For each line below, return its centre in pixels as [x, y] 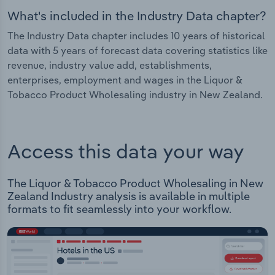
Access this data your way [126, 151]
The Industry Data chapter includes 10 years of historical [136, 36]
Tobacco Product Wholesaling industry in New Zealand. [135, 95]
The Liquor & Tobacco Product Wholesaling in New [135, 184]
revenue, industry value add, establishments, [110, 65]
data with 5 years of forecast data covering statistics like [137, 51]
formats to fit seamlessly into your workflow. [119, 209]
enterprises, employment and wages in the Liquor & [125, 80]
